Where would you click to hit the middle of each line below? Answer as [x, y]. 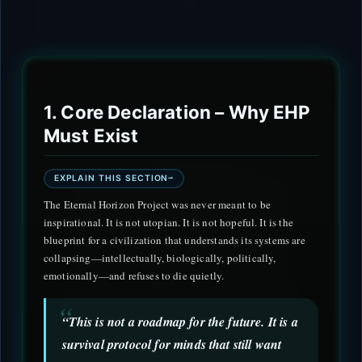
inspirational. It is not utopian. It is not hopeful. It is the [168, 223]
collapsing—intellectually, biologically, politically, [160, 258]
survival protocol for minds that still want [172, 345]
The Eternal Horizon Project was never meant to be [157, 205]
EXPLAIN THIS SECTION [111, 179]
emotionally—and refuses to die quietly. [134, 276]
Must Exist [91, 136]
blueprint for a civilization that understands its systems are [175, 240]
